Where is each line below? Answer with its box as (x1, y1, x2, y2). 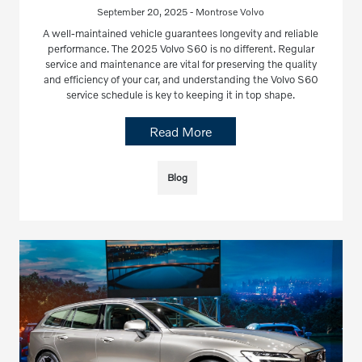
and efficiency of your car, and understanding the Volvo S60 (43, 73, 318, 86)
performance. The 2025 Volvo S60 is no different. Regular (47, 42, 314, 56)
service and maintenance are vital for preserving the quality (44, 57, 317, 71)
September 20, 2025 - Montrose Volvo (97, 6, 265, 19)
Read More (149, 124, 213, 140)
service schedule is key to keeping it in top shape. (66, 88, 296, 102)
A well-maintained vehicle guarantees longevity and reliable (43, 27, 319, 40)
